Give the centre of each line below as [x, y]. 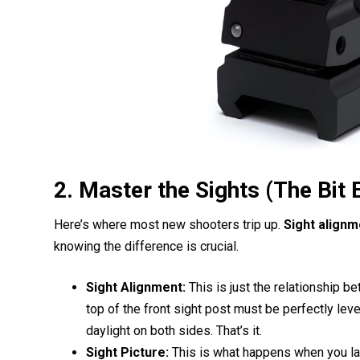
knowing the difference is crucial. [147, 246]
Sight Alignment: [136, 287]
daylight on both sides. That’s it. [174, 330]
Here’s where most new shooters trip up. [169, 224]
